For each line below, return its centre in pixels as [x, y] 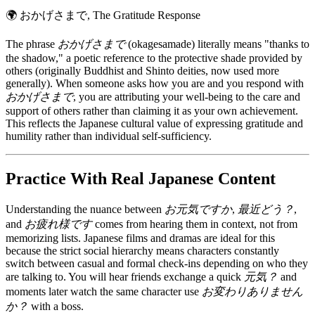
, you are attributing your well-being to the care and [187, 97]
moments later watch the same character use [104, 291]
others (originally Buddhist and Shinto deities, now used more [142, 71]
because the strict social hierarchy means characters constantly [142, 250]
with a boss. [56, 306]
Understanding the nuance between [85, 209]
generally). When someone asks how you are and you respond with [155, 83]
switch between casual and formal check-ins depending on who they [157, 263]
